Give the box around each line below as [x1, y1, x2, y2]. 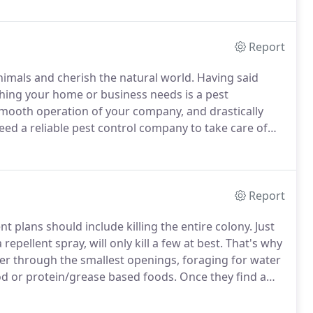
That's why [223, 235, 282, 251]
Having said [194, 70, 259, 85]
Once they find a [177, 269, 266, 284]
